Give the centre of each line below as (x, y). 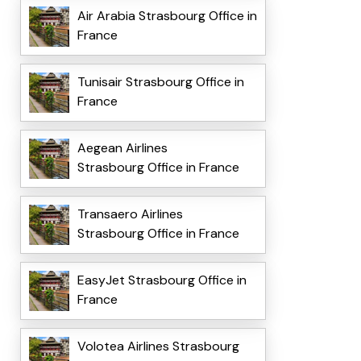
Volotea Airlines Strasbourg (158, 346)
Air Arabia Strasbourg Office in (167, 16)
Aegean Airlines (122, 148)
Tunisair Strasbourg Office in (160, 82)
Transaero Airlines (130, 214)
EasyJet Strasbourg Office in (162, 280)
